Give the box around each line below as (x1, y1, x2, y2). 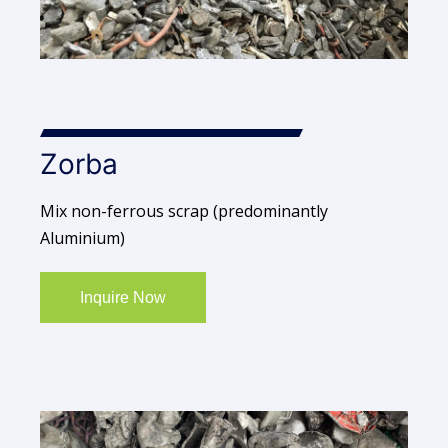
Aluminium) (40, 226, 125, 249)
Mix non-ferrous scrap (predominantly (40, 199, 328, 222)
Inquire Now (79, 288, 166, 306)
